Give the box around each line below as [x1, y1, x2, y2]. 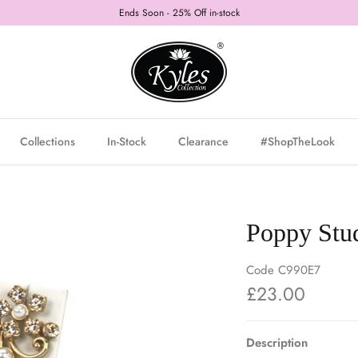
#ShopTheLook [261, 133, 335, 149]
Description [245, 334, 308, 352]
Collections [20, 133, 75, 149]
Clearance [178, 133, 229, 149]
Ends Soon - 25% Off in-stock [118, 6, 240, 20]
